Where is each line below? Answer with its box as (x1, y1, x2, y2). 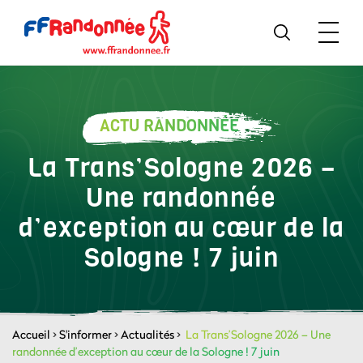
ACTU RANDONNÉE (100, 115, 239, 137)
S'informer (59, 327, 112, 342)
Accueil (12, 327, 50, 342)
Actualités (121, 327, 174, 342)
